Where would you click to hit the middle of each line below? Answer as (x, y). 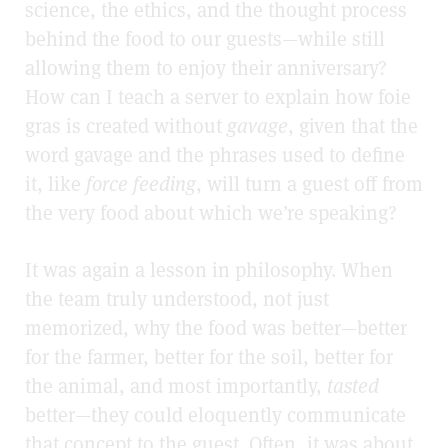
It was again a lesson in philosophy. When (209, 269)
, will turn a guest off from (309, 183)
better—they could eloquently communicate (215, 414)
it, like (55, 183)
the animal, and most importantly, (176, 385)
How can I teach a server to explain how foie (218, 96)
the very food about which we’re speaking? (211, 212)
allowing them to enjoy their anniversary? (206, 67)
